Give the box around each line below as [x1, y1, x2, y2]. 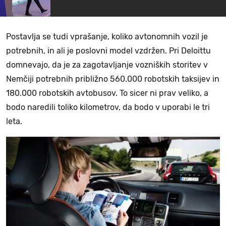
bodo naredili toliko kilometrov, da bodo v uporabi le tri [6, 102, 210, 112]
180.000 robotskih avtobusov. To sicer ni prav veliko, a [6, 88, 208, 98]
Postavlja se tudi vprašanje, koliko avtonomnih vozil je [6, 32, 208, 42]
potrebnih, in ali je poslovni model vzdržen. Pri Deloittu [6, 46, 211, 56]
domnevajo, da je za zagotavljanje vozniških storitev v [6, 60, 208, 70]
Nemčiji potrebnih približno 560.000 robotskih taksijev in [6, 74, 219, 84]
